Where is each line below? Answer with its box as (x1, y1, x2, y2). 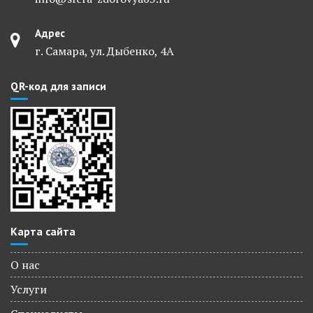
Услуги (10, 282, 47, 297)
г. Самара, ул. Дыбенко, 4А (35, 43, 174, 59)
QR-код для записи (10, 79, 106, 93)
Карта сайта (10, 224, 75, 238)
